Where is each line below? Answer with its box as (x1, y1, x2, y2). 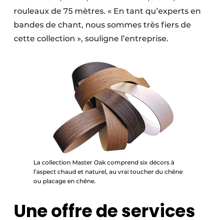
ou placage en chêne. (33, 177, 96, 185)
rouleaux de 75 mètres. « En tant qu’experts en (14, 6, 201, 16)
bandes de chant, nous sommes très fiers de (14, 20, 191, 29)
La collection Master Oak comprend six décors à (33, 158, 174, 166)
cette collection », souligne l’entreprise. (14, 34, 168, 43)
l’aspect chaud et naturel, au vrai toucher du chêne (33, 167, 183, 175)
